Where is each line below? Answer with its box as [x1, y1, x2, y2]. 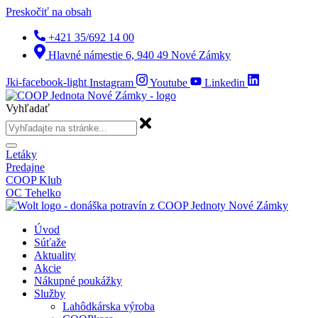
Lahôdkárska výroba [62, 300, 155, 312]
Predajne [6, 160, 45, 173]
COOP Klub [6, 173, 62, 186]
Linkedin [204, 76, 245, 89]
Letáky [6, 148, 37, 160]
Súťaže [34, 236, 66, 248]
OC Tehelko [6, 186, 61, 199]
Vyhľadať [6, 102, 50, 114]
